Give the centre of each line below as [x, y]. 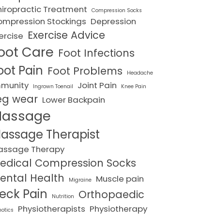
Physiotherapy [118, 209]
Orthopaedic [111, 195]
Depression [113, 22]
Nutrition [63, 197]
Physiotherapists [52, 209]
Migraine [80, 180]
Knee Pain [134, 87]
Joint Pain [97, 85]
